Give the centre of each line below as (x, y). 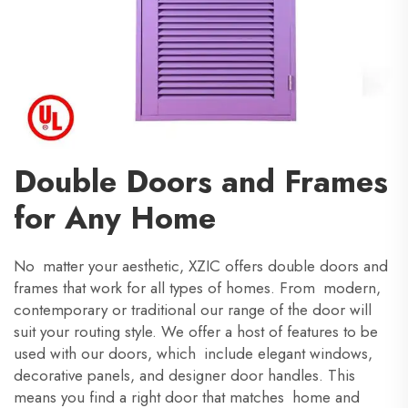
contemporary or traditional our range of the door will (193, 310)
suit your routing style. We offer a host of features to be (196, 331)
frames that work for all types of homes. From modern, (197, 288)
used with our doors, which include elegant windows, (193, 353)
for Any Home (115, 218)
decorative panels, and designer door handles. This (184, 375)
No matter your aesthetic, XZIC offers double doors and (201, 266)
